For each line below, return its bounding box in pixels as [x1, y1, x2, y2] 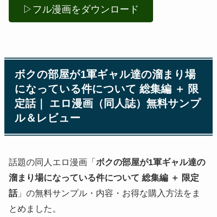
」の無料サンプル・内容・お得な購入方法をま [17, 188, 201, 198]
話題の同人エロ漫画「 [8, 157, 96, 167]
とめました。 [8, 203, 61, 214]
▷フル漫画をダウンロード [22, 4, 139, 15]
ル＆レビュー [15, 112, 81, 124]
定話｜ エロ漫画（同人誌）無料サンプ [15, 98, 201, 110]
